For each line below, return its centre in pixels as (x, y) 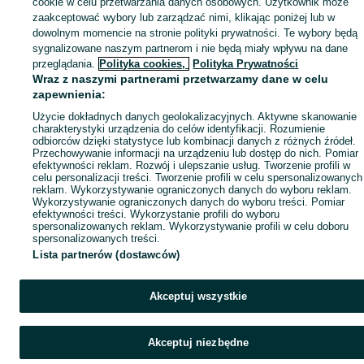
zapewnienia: (69, 94)
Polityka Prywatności (246, 64)
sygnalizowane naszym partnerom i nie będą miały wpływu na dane (191, 48)
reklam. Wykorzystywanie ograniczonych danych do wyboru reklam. (193, 190)
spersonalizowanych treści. (97, 238)
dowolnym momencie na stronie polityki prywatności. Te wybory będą (195, 33)
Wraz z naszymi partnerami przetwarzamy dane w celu (181, 79)
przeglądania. (64, 64)
